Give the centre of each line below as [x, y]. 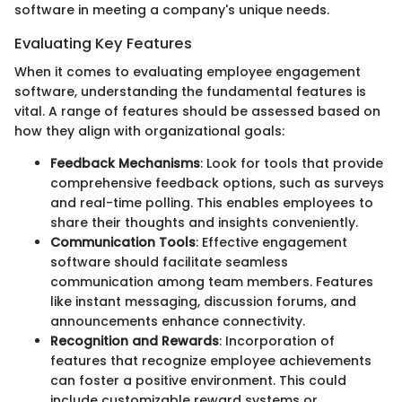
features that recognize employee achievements [211, 360]
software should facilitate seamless [169, 262]
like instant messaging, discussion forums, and [203, 301]
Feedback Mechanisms [125, 163]
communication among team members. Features [212, 281]
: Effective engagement [271, 242]
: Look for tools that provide [292, 163]
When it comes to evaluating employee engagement [188, 71]
